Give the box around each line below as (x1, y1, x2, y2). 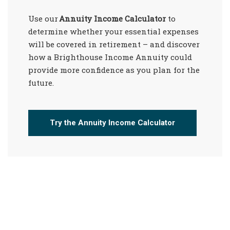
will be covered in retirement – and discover (28, 39, 200, 50)
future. (28, 78, 54, 88)
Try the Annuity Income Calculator (50, 118, 175, 128)
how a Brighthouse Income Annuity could (28, 52, 192, 63)
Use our (28, 13, 59, 24)
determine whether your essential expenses (28, 26, 199, 37)
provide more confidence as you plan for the (28, 65, 200, 75)
